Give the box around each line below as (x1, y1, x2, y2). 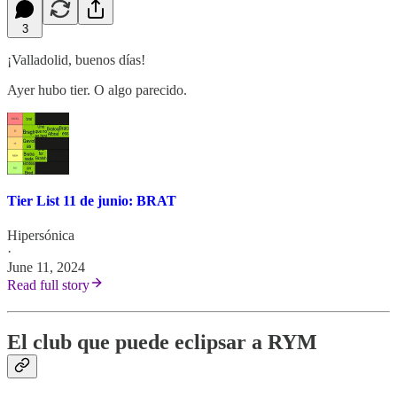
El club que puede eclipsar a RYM (7, 330, 317, 354)
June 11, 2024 (7, 260, 85, 276)
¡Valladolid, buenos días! (7, 51, 145, 67)
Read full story (7, 277, 90, 293)
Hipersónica (7, 228, 74, 244)
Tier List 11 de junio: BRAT (7, 192, 176, 208)
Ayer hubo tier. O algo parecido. (7, 82, 187, 97)
